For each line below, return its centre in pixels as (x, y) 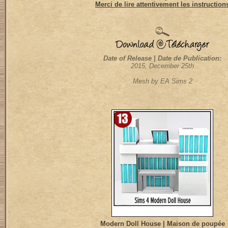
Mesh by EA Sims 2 (162, 81)
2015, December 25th (162, 66)
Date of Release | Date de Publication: (162, 58)
